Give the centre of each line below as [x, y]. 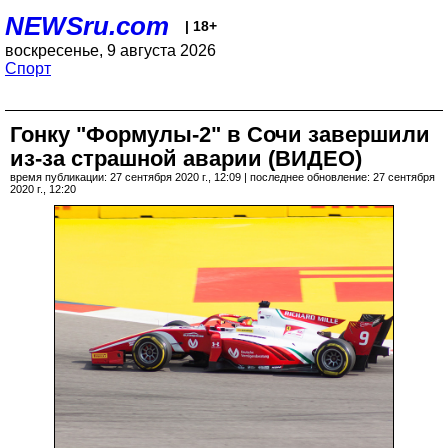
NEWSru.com [87, 26]
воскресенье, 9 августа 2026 [110, 50]
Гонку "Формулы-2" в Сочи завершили [220, 134]
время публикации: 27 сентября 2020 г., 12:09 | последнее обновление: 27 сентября [222, 177]
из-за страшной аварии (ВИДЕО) [186, 158]
